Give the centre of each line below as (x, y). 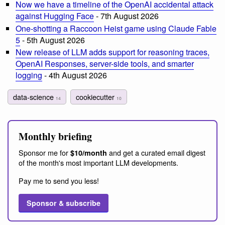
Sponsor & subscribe (64, 203)
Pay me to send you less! (59, 180)
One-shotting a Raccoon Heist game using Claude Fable (116, 28)
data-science (34, 96)
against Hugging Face (55, 16)
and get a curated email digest (156, 152)
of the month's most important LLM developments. (98, 162)
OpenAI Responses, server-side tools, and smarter (105, 64)
